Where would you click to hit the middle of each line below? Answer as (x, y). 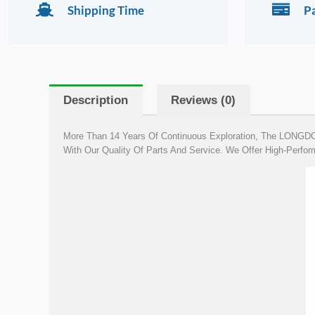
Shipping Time (106, 10)
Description (96, 100)
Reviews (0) (204, 100)
